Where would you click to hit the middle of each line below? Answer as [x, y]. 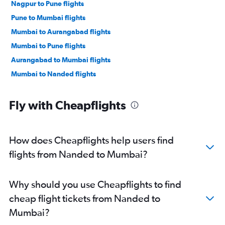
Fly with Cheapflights [68, 105]
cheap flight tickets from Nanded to [85, 198]
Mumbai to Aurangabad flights [61, 32]
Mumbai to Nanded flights [53, 74]
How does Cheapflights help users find [91, 140]
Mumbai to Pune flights [48, 46]
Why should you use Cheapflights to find [95, 184]
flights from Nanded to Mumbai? [78, 154]
